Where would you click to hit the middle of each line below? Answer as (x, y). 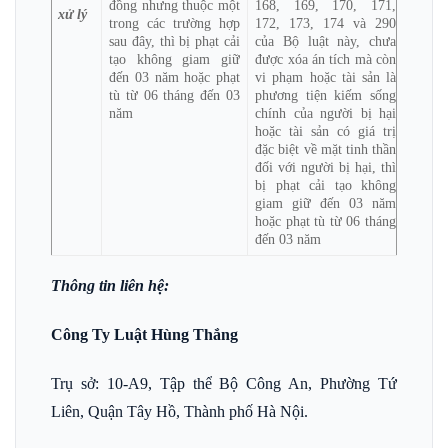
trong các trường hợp (174, 23)
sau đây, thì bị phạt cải (174, 41)
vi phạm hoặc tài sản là (325, 77)
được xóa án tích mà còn (325, 59)
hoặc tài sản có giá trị (325, 131)
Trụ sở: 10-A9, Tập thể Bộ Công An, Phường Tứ (224, 383)
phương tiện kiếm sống (325, 95)
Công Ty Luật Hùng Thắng (144, 334)
